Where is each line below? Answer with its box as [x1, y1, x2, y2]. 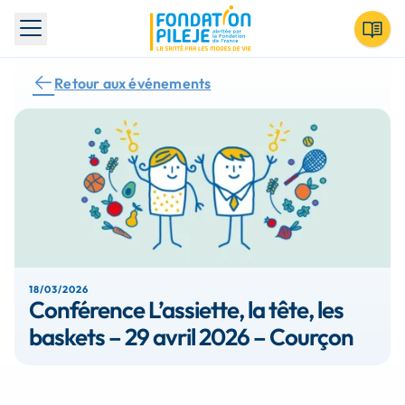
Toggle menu [30, 29, 112, 48]
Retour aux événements [54, 74, 212, 92]
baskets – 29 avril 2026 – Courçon [29, 322, 353, 352]
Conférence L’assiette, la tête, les [29, 295, 344, 325]
